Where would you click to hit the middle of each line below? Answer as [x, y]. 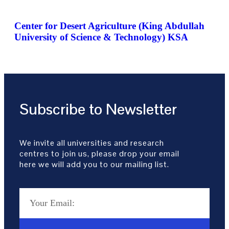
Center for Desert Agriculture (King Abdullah [109, 26]
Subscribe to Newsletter [98, 109]
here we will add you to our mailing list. [94, 164]
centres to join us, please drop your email [99, 153]
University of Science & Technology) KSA [101, 37]
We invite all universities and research [92, 143]
